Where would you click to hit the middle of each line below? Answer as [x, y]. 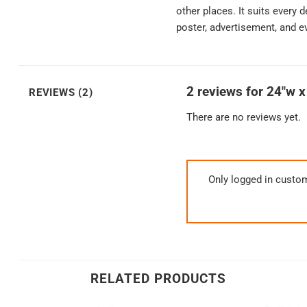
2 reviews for [226, 92]
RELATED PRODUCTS [159, 278]
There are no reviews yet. [244, 117]
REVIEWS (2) [61, 93]
